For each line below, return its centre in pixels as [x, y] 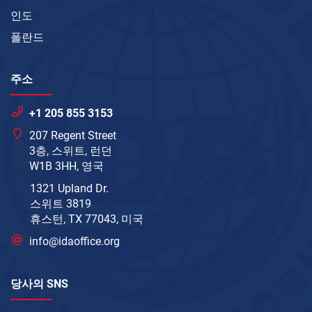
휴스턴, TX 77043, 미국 [87, 219]
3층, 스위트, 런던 [71, 151]
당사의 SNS [39, 284]
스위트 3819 [61, 204]
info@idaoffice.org [75, 242]
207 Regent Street [73, 136]
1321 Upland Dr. [69, 189]
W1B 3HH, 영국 [67, 166]
